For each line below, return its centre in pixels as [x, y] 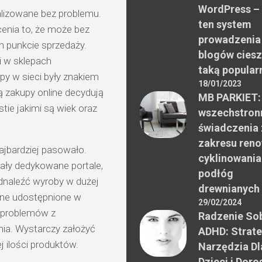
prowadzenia [230, 39]
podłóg [216, 173]
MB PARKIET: [230, 97]
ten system [225, 24]
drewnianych [229, 188]
